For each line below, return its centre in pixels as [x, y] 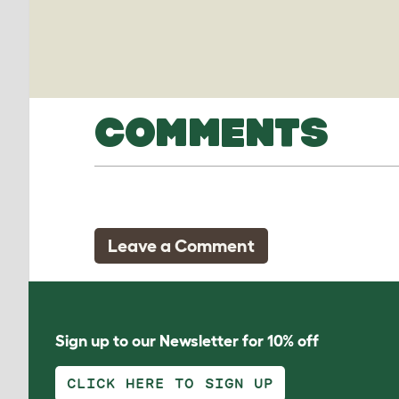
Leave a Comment [181, 246]
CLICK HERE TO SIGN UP [170, 384]
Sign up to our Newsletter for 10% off [187, 342]
